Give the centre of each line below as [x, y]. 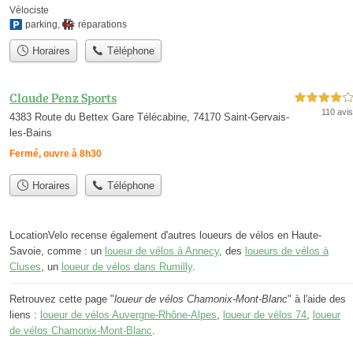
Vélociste [29, 11]
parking [41, 25]
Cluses [25, 267]
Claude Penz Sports [63, 97]
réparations [102, 25]
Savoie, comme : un [57, 251]
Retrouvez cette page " [62, 299]
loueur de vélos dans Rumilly [127, 267]
